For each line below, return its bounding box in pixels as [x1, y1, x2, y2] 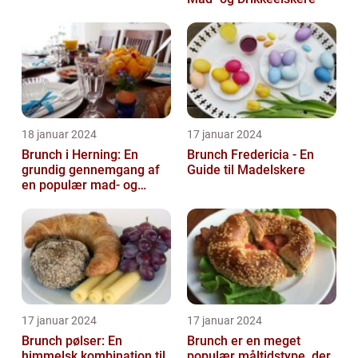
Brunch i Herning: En [22, 147, 138, 163]
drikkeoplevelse [22, 193, 112, 209]
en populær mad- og [22, 177, 137, 193]
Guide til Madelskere [187, 162, 305, 178]
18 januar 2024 [22, 128, 97, 141]
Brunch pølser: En [22, 333, 122, 349]
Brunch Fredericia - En [187, 147, 314, 163]
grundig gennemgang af [22, 162, 160, 178]
